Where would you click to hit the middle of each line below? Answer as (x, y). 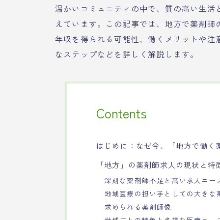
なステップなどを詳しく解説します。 (127, 54)
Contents (122, 113)
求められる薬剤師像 (138, 207)
